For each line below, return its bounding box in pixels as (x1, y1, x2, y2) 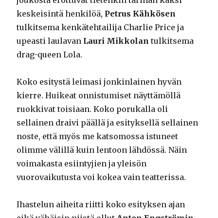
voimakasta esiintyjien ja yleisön (17, 158, 147, 168)
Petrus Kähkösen (105, 8, 176, 18)
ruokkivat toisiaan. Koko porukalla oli (17, 104, 168, 114)
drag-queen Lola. (17, 49, 83, 59)
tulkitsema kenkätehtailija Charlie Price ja (17, 22, 184, 32)
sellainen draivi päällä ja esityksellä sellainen (17, 117, 199, 127)
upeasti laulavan (17, 36, 84, 46)
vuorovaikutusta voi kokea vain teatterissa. (17, 172, 186, 182)
